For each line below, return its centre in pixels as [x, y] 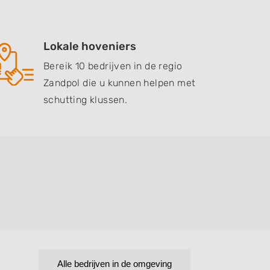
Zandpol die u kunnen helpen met [120, 83]
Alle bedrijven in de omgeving [115, 264]
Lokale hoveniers [90, 46]
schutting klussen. [86, 100]
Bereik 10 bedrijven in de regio [113, 66]
